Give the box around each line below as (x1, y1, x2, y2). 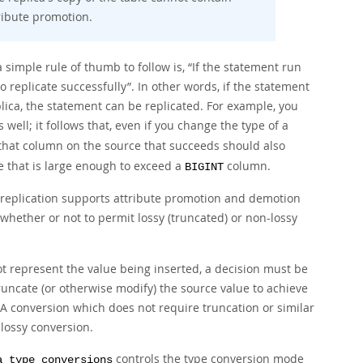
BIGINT (185, 161, 224, 173)
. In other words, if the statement (131, 79, 310, 94)
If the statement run (192, 59, 301, 75)
